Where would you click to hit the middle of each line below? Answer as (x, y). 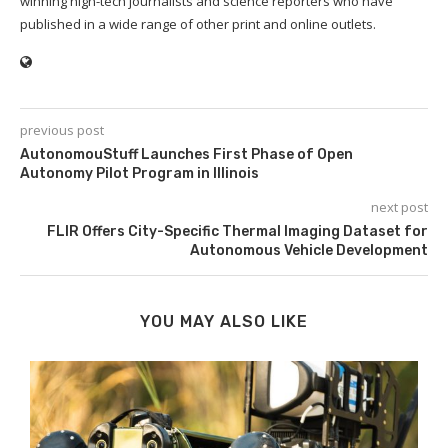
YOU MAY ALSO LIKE (224, 322)
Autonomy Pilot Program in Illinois (139, 174)
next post (399, 207)
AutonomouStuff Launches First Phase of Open (186, 155)
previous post (62, 130)
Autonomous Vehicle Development (309, 251)
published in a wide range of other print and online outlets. (198, 24)
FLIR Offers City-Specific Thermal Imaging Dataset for (237, 232)
